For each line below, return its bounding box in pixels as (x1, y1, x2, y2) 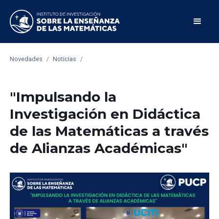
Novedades (10, 55, 43, 63)
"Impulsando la (10, 88, 116, 105)
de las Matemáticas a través (10, 122, 209, 139)
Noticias (53, 55, 76, 63)
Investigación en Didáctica (10, 105, 200, 122)
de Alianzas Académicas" (10, 139, 188, 156)
